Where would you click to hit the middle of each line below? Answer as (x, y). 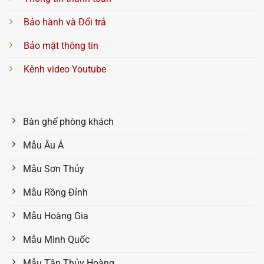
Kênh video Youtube (65, 70)
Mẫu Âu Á (43, 145)
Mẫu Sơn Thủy (54, 169)
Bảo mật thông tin (61, 46)
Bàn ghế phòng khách (68, 121)
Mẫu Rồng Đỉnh (55, 192)
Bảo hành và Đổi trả (65, 22)
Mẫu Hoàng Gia (56, 216)
